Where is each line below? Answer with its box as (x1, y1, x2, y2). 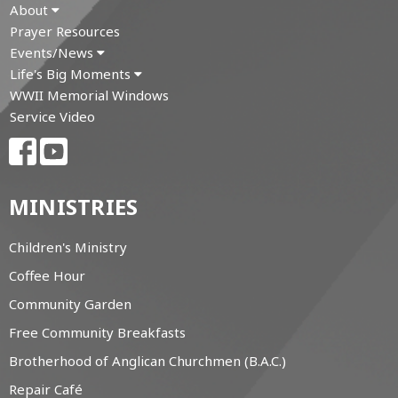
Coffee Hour (9, 267, 85, 285)
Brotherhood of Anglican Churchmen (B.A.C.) (9, 352, 286, 370)
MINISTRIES (9, 191, 139, 221)
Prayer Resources (10, 22, 120, 41)
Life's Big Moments (10, 65, 134, 84)
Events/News (10, 44, 97, 62)
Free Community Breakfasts (9, 323, 186, 342)
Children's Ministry (9, 238, 127, 257)
